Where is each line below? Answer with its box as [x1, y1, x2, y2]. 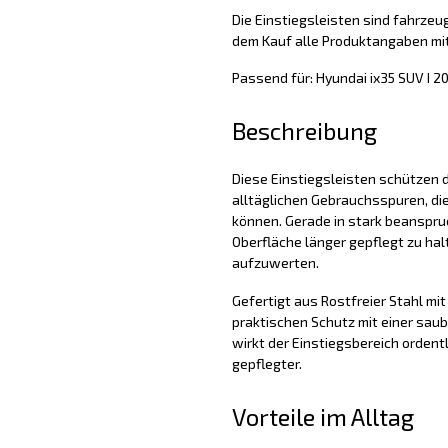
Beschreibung [231, 116, 377, 146]
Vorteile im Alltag [231, 401, 414, 431]
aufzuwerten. [231, 253, 319, 271]
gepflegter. [231, 354, 302, 372]
